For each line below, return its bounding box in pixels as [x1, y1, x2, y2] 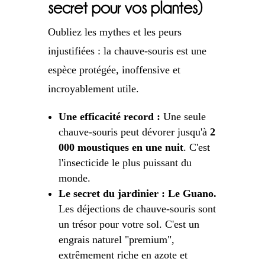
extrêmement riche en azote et [58, 249, 188, 261]
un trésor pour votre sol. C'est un [58, 218, 199, 231]
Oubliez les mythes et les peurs [47, 26, 182, 38]
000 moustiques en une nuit [58, 141, 183, 154]
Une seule [160, 111, 206, 123]
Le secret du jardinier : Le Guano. [58, 188, 216, 200]
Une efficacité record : [58, 111, 160, 123]
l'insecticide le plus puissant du [58, 157, 192, 169]
